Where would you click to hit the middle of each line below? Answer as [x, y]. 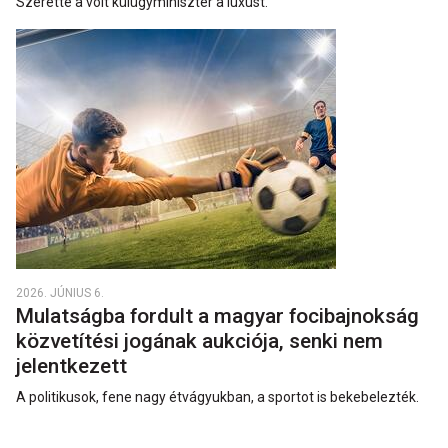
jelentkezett [74, 366]
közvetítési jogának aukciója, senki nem [199, 341]
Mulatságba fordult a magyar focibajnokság [217, 316]
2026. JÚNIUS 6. [60, 293]
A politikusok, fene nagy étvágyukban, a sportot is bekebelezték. [217, 397]
